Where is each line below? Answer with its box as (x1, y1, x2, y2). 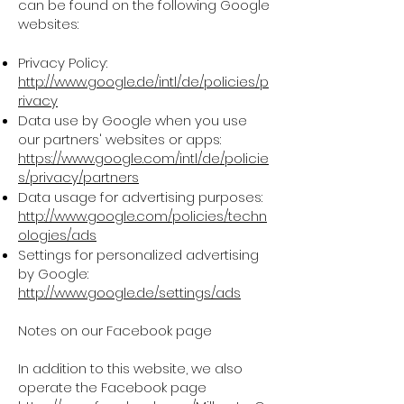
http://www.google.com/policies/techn (18, 207, 267, 225)
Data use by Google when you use (18, 111, 247, 130)
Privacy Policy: (18, 53, 107, 72)
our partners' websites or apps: (18, 130, 221, 149)
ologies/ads (18, 225, 96, 244)
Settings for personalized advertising (18, 245, 259, 264)
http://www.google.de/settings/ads (18, 283, 241, 302)
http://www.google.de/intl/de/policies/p (18, 72, 269, 91)
